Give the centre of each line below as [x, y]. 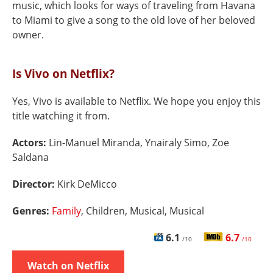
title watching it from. [61, 116]
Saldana [30, 157]
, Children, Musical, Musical [143, 211]
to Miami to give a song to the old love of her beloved [134, 20]
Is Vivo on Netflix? [63, 73]
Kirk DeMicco [87, 184]
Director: [35, 184]
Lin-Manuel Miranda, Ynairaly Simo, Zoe [139, 143]
